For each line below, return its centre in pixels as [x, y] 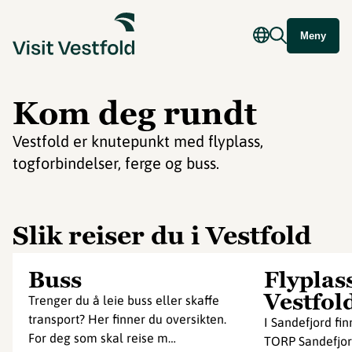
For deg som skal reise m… [102, 338]
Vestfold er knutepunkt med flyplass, [138, 141]
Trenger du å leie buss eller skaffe [124, 300]
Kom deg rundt [135, 113]
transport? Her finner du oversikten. [127, 319]
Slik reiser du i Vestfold [162, 236]
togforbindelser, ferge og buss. [116, 163]
